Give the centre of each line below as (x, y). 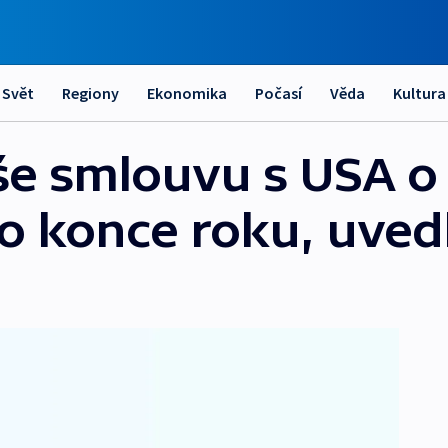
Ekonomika (187, 93)
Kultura (419, 93)
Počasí (278, 93)
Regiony (90, 93)
